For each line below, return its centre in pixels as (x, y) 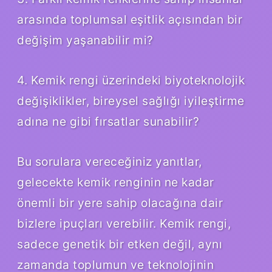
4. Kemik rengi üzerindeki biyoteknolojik (131, 80)
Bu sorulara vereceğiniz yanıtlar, (110, 161)
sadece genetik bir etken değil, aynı (120, 244)
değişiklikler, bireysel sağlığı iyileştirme (131, 100)
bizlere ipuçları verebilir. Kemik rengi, (124, 223)
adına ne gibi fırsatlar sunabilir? (108, 121)
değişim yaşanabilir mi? (85, 40)
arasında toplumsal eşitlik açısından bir (130, 19)
